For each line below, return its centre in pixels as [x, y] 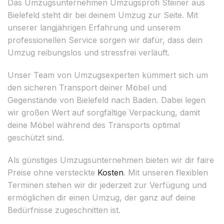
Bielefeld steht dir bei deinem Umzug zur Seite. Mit [103, 15]
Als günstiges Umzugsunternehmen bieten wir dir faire [111, 160]
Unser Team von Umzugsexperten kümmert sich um [108, 75]
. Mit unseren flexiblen [166, 172]
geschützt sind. [36, 137]
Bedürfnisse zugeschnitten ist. [64, 210]
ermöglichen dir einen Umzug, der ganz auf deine [101, 197]
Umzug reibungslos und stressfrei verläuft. [88, 52]
